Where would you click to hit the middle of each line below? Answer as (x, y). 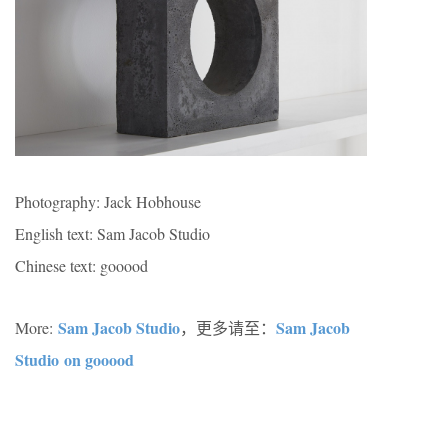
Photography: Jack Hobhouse (108, 201)
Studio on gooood (74, 359)
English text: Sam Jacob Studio (112, 233)
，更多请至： (228, 327)
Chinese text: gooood (81, 265)
